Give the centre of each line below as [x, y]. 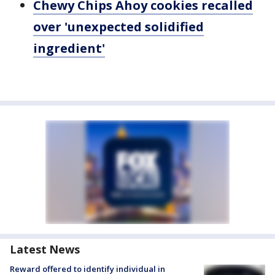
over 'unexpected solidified [118, 27]
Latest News [45, 250]
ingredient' [69, 48]
